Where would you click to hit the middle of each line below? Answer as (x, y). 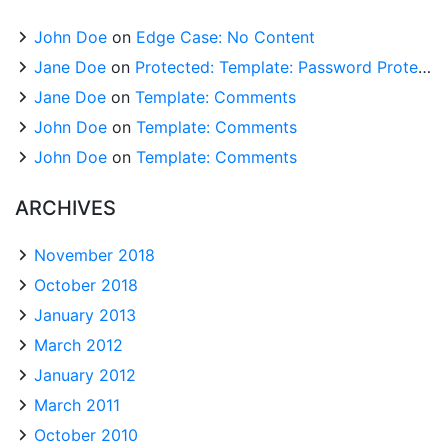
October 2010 (86, 435)
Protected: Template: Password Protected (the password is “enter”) (276, 67)
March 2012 (78, 345)
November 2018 (94, 255)
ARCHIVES (65, 208)
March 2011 (77, 405)
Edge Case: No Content (225, 37)
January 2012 (85, 375)
